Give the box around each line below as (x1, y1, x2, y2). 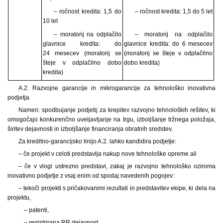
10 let (43, 17, 58, 24)
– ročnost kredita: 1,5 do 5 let (134, 7, 213, 15)
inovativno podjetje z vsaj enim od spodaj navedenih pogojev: (7, 172, 174, 179)
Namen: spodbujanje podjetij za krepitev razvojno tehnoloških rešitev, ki (18, 106, 216, 113)
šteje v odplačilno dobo (43, 59, 121, 66)
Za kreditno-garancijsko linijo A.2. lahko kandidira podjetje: (18, 137, 176, 145)
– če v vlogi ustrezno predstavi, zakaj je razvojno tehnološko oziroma (18, 162, 216, 170)
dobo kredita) (124, 59, 160, 66)
